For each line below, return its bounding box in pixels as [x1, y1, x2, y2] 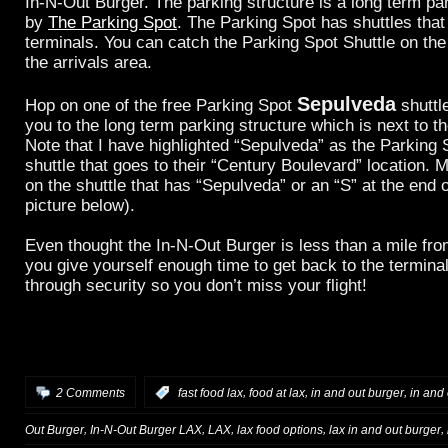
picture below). [25, 195, 135, 215]
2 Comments [56, 385, 125, 400]
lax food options [237, 422, 323, 437]
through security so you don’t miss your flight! [25, 275, 367, 295]
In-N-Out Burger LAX [90, 422, 202, 437]
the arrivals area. [25, 52, 152, 72]
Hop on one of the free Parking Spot [25, 95, 297, 115]
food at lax [249, 385, 305, 400]
